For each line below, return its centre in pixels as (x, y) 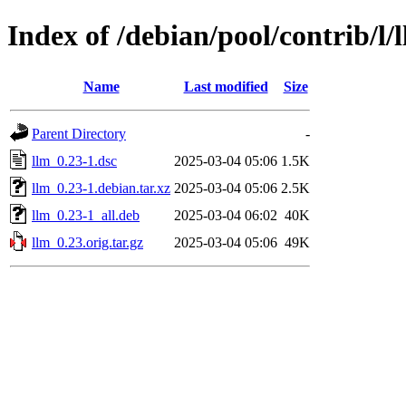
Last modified (226, 86)
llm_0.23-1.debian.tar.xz (101, 188)
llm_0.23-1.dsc (74, 160)
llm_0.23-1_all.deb (86, 215)
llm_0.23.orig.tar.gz (87, 242)
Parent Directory (79, 133)
